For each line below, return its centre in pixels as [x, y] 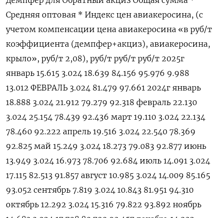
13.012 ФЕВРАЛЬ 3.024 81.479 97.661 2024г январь [103, 88]
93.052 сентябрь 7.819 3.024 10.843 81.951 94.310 [100, 190]
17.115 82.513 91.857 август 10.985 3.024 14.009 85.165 [108, 175]
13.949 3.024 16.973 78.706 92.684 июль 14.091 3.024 [108, 161]
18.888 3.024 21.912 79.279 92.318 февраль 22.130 [101, 102]
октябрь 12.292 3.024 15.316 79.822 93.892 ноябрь [104, 205]
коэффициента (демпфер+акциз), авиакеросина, [108, 44]
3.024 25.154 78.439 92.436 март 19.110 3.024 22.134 [106, 117]
